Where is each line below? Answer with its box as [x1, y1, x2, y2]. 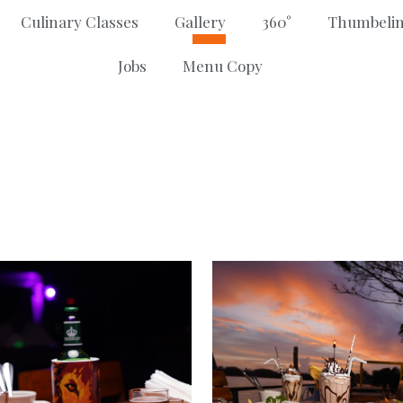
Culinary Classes [20, 12, 139, 32]
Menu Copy [182, 56, 263, 76]
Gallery [174, 12, 226, 32]
